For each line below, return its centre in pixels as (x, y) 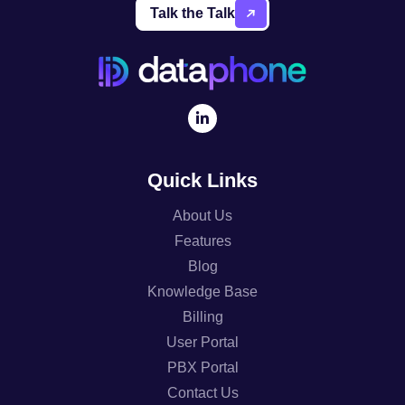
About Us (202, 215)
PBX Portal (202, 367)
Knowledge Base (202, 291)
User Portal (202, 342)
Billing (202, 316)
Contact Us (202, 392)
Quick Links (202, 180)
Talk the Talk (193, 13)
